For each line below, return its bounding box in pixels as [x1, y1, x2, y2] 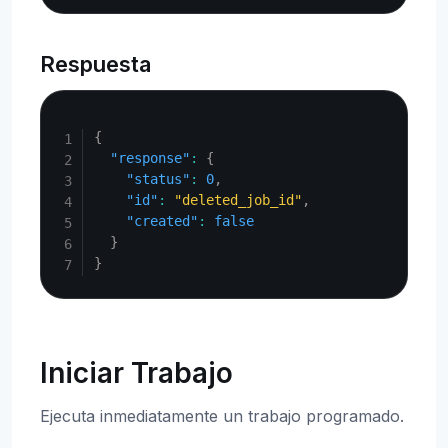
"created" [126, 213, 199, 229]
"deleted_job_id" [174, 192, 303, 208]
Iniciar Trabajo [40, 356, 233, 390]
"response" [110, 150, 191, 166]
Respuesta [40, 51, 151, 77]
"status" [126, 171, 191, 187]
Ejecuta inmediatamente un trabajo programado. [40, 406, 404, 426]
